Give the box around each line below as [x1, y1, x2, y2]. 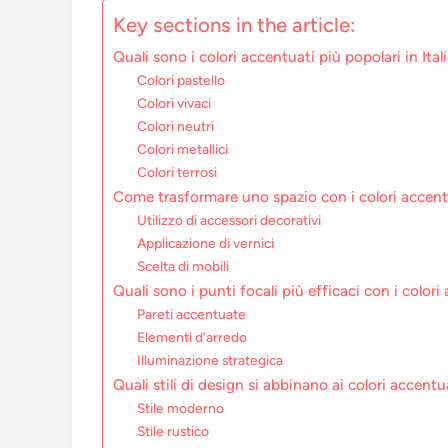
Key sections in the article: [113, 13, 355, 38]
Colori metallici [137, 141, 229, 158]
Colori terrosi [137, 164, 218, 181]
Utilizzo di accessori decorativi [137, 212, 322, 229]
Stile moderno [137, 400, 225, 417]
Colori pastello [137, 72, 226, 89]
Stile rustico [137, 423, 210, 440]
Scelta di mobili [137, 258, 230, 275]
